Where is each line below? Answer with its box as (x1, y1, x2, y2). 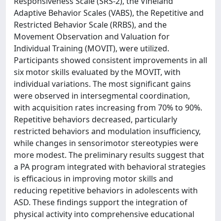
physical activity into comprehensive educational (14, 209, 194, 220)
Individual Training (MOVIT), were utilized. (14, 43, 169, 54)
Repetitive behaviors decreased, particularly (14, 114, 177, 125)
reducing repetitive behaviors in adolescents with (14, 185, 198, 196)
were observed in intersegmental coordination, (14, 90, 190, 101)
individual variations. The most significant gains (14, 78, 191, 89)
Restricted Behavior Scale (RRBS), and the (14, 19, 167, 30)
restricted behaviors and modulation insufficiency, (14, 126, 201, 137)
